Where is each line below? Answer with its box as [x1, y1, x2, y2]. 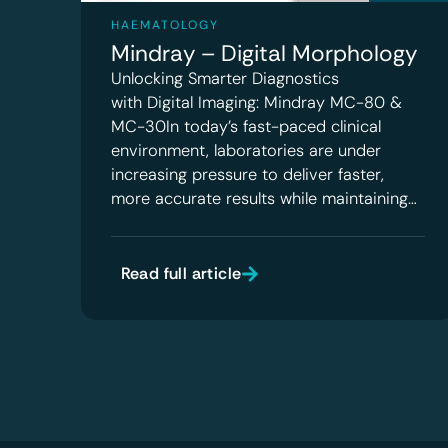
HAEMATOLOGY [110, 17, 219, 34]
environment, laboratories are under [110, 140, 381, 162]
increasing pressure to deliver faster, [110, 164, 384, 186]
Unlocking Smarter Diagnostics [110, 68, 339, 90]
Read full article [120, 263, 242, 285]
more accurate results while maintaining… [110, 188, 417, 210]
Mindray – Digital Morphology [110, 39, 417, 69]
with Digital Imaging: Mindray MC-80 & [110, 92, 402, 114]
